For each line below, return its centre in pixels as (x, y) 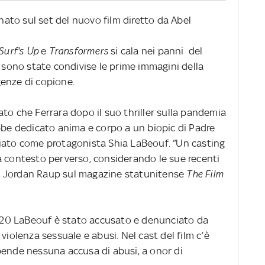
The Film (205, 174)
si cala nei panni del (156, 51)
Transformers (79, 51)
